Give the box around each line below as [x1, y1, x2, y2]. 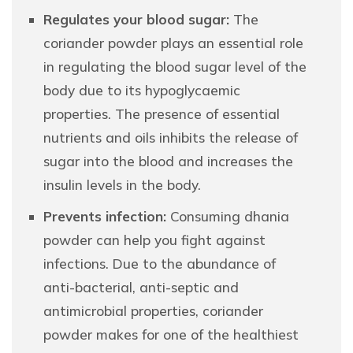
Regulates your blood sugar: [43, 11, 229, 28]
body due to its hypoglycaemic [43, 82, 240, 99]
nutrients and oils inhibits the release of [43, 129, 298, 147]
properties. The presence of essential [43, 106, 280, 123]
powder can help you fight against [43, 232, 266, 249]
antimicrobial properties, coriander [43, 303, 263, 320]
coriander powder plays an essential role [43, 35, 303, 52]
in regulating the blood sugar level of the [43, 58, 307, 76]
